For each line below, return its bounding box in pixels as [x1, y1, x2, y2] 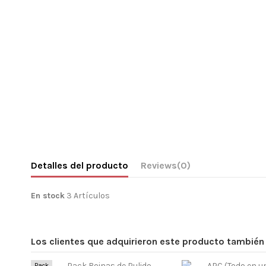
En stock [31, 190, 65, 201]
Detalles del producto [31, 159, 128, 171]
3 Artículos [66, 190, 110, 201]
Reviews [141, 159, 177, 171]
